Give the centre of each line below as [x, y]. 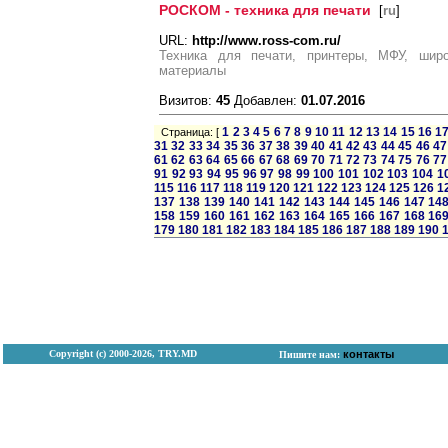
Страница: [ [188, 132]
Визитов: [187, 100]
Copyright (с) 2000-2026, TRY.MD [123, 353]
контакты [368, 354]
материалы [192, 70]
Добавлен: [265, 100]
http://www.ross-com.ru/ [266, 40]
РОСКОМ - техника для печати [265, 10]
